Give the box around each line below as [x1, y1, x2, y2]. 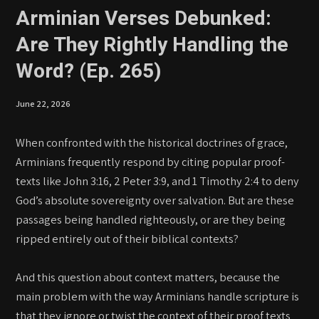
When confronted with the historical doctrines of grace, [16, 134, 288, 150]
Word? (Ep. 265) [16, 56, 162, 86]
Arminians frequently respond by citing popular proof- [16, 153, 286, 169]
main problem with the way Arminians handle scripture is [16, 288, 300, 304]
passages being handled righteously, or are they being [16, 211, 286, 227]
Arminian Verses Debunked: [16, 3, 272, 33]
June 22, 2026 [16, 97, 71, 110]
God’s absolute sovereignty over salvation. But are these [16, 192, 295, 208]
